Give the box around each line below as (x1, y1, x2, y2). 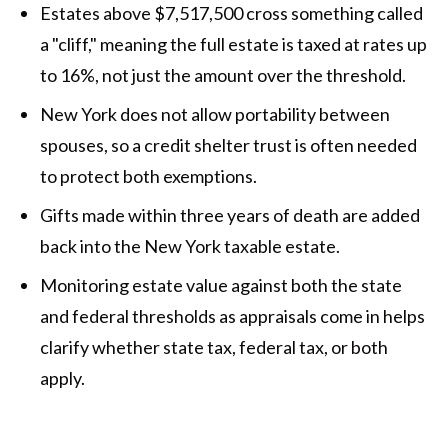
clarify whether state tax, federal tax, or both (40, 336, 388, 359)
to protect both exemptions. (40, 165, 257, 188)
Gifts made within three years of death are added (40, 204, 420, 227)
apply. (40, 367, 85, 390)
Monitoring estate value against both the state (40, 274, 402, 297)
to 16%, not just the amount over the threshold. (40, 64, 406, 87)
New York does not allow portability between (40, 103, 390, 126)
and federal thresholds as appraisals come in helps (40, 305, 425, 328)
